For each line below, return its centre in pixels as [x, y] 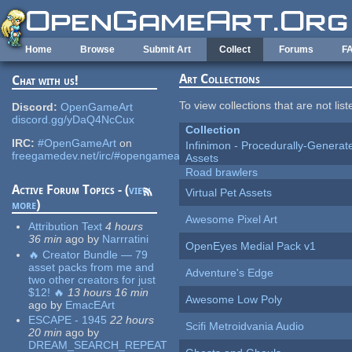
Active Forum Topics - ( [71, 190]
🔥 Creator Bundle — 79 [88, 254]
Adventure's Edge [230, 273]
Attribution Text [66, 227]
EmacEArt [90, 304]
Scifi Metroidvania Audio [245, 326]
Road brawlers [222, 172]
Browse [97, 49]
